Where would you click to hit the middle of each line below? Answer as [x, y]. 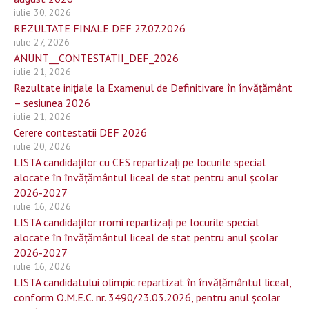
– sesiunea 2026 [52, 103]
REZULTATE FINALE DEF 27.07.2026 [100, 28]
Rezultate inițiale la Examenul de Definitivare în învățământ [153, 88]
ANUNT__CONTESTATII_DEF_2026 [96, 58]
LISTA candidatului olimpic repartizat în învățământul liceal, [152, 282]
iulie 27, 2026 [42, 42]
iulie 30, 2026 [42, 12]
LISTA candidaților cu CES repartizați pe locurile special [140, 162]
